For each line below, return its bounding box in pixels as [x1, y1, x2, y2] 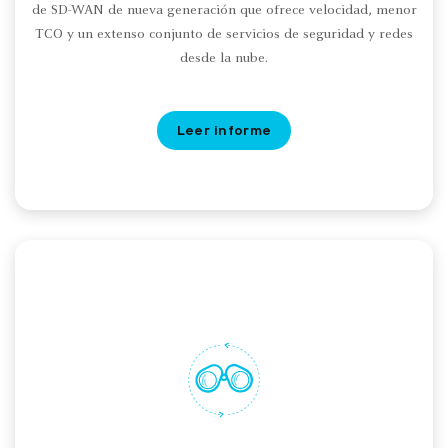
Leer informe [176, 121, 272, 138]
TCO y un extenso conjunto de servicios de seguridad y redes [35, 27, 413, 42]
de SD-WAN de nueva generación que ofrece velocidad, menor [31, 3, 417, 18]
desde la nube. [180, 51, 268, 66]
